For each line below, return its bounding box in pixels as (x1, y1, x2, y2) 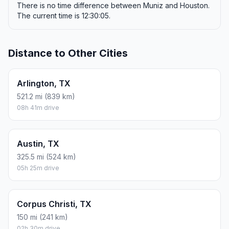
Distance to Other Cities (8, 47, 128, 60)
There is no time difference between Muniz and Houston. (17, 1, 210, 10)
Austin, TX (17, 139, 59, 149)
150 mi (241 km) (17, 213, 68, 222)
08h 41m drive (17, 104, 59, 112)
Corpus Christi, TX (17, 199, 91, 210)
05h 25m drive (17, 164, 59, 172)
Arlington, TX (17, 78, 71, 89)
